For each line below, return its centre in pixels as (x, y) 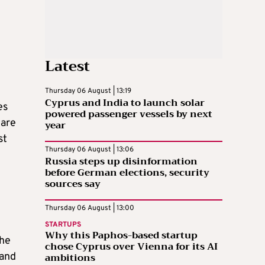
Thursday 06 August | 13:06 (89, 149)
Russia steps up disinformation (121, 161)
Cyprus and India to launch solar (125, 103)
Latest (67, 66)
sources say (73, 184)
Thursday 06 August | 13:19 (88, 91)
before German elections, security (127, 172)
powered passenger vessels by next (129, 114)
